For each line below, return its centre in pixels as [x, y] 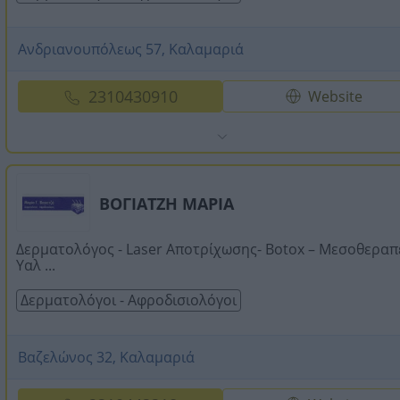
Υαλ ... [36, 265]
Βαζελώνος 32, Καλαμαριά [106, 357]
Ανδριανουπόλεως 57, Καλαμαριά [131, 49]
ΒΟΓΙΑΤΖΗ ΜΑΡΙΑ [167, 203]
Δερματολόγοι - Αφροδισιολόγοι [129, 300]
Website [336, 96]
